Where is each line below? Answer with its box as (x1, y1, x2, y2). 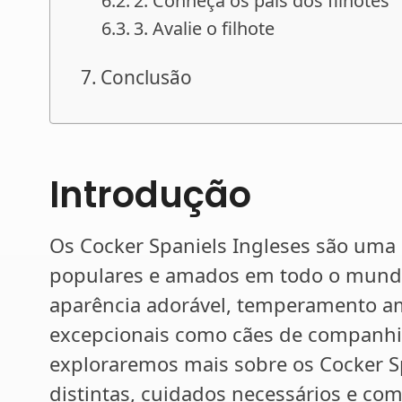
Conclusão (100, 64, 193, 90)
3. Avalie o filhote (134, 15, 275, 40)
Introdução (49, 169, 251, 220)
